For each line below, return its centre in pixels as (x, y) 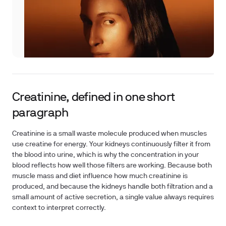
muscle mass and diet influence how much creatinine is (100, 176)
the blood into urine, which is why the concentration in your (105, 155)
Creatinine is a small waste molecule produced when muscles (109, 134)
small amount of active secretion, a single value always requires (113, 197)
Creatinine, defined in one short (94, 98)
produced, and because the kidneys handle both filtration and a (112, 187)
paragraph (40, 114)
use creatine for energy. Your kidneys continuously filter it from (111, 145)
